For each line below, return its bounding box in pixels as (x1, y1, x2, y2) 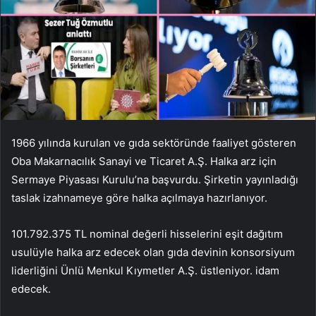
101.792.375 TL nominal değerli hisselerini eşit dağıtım (11, 226, 283, 241)
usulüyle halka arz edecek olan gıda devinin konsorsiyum (11, 245, 295, 259)
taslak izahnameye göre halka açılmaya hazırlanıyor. (11, 190, 267, 205)
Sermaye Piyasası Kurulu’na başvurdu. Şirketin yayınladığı (11, 172, 298, 186)
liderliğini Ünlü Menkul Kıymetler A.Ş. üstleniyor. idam (11, 263, 279, 277)
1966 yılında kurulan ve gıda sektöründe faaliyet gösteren (11, 135, 296, 150)
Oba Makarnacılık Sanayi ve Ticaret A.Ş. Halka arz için (11, 154, 276, 168)
